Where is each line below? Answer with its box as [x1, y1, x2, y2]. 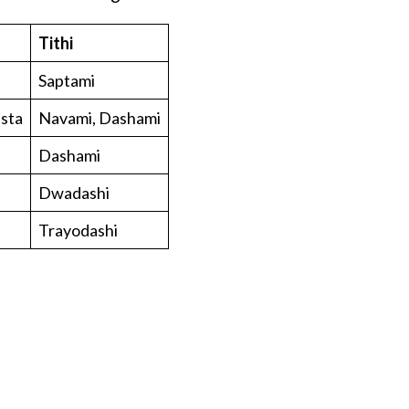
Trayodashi [38, 219, 119, 240]
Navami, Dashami [38, 107, 162, 128]
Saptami [38, 69, 96, 90]
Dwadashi [38, 182, 110, 203]
